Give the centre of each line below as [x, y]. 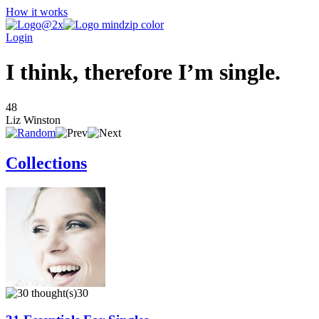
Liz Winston [33, 120]
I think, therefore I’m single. [143, 72]
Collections [46, 163]
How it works [37, 12]
